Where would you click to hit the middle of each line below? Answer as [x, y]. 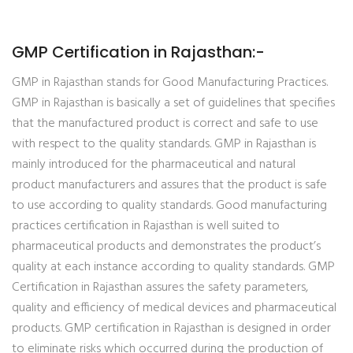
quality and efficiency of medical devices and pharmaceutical [174, 308]
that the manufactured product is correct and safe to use [165, 124]
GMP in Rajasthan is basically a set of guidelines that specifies [173, 103]
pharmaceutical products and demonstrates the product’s [166, 247]
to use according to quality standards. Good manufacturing [169, 206]
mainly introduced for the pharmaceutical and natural [154, 165]
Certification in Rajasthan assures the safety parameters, [160, 288]
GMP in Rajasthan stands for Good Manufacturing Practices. [170, 83]
